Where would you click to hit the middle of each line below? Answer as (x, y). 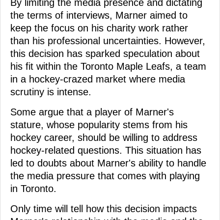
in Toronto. (33, 189)
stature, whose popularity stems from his (99, 125)
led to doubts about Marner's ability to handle (108, 163)
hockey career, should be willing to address (104, 138)
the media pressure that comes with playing (105, 176)
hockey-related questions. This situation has (106, 151)
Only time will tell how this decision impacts (104, 209)
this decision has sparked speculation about (105, 54)
